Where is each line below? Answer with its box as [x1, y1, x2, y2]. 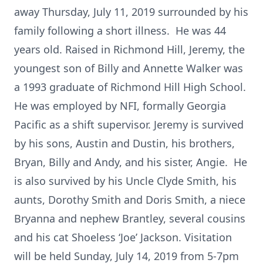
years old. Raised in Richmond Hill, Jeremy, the [14, 42, 245, 56]
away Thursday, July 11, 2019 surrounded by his [14, 5, 248, 19]
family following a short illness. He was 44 [14, 23, 226, 38]
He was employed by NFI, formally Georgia [14, 99, 226, 113]
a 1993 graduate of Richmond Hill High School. [14, 80, 249, 94]
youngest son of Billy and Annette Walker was [14, 61, 243, 75]
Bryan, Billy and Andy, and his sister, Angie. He [14, 155, 247, 169]
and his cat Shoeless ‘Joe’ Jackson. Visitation [14, 230, 232, 244]
